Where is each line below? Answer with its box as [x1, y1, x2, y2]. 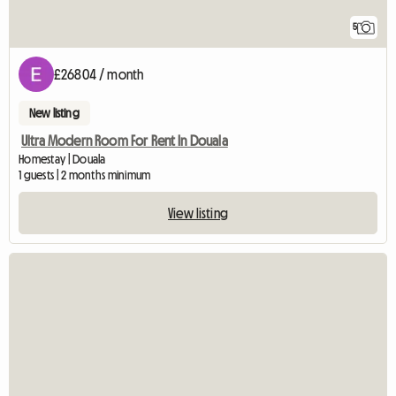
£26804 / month [54, 66, 144, 81]
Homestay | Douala [19, 152, 106, 165]
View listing [168, 205, 228, 220]
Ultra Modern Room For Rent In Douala [21, 133, 228, 148]
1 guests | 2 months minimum [19, 168, 151, 181]
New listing [29, 106, 80, 119]
